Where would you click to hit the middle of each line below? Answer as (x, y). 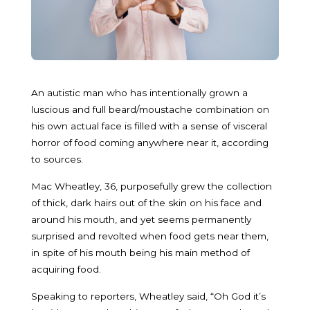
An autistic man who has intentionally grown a (139, 92)
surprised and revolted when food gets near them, (150, 236)
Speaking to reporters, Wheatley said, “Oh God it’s (148, 296)
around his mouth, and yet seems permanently (141, 219)
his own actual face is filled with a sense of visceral (149, 126)
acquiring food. (67, 269)
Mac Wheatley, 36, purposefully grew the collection (152, 186)
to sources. (57, 159)
